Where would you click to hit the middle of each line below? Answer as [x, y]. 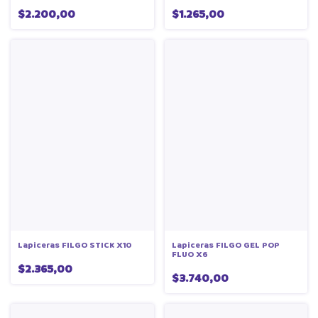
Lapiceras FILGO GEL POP [225, 246]
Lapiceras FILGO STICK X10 [75, 246]
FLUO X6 [189, 255]
